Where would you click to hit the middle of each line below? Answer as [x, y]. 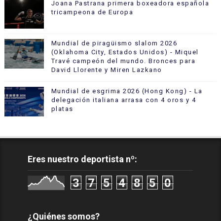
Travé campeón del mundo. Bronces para [123, 61]
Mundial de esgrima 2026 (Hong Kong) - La [127, 91]
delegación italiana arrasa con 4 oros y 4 [124, 100]
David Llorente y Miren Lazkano [107, 70]
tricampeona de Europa [92, 12]
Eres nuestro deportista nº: [83, 159]
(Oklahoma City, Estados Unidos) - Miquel [125, 52]
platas [62, 109]
